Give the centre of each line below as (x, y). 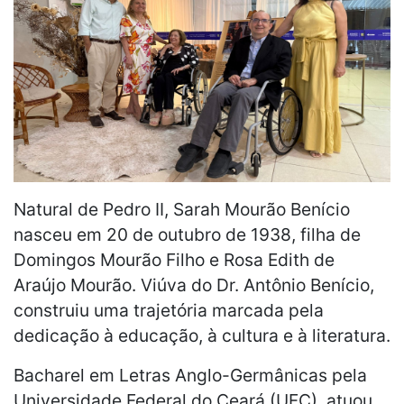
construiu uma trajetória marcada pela (169, 310)
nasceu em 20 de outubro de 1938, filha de (187, 234)
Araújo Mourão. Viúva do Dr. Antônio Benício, (194, 285)
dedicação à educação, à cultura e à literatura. (202, 335)
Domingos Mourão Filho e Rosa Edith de (174, 259)
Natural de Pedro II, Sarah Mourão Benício (182, 209)
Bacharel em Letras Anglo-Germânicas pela (190, 375)
